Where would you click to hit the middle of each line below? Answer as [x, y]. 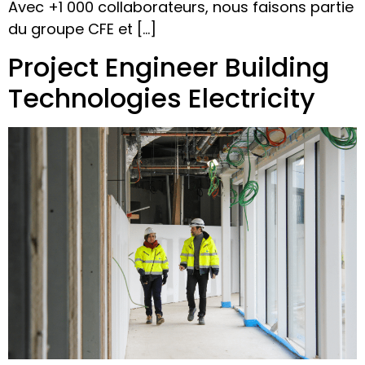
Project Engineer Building [169, 67]
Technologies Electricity [162, 98]
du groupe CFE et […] [82, 29]
